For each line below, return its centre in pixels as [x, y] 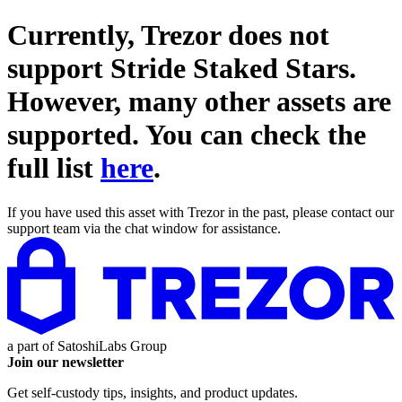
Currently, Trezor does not [168, 35]
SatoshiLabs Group [112, 345]
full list [54, 168]
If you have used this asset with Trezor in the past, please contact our [201, 212]
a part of [32, 345]
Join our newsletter [66, 362]
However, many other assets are [199, 102]
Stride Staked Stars [230, 69]
